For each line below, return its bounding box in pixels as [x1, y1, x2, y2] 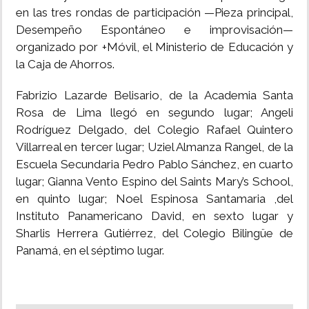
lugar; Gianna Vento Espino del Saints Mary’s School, [16, 175, 293, 189]
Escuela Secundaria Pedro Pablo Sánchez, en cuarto [16, 157, 293, 172]
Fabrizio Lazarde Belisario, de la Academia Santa [16, 88, 293, 103]
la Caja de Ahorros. [16, 57, 114, 72]
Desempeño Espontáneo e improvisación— [16, 23, 293, 37]
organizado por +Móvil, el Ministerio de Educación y [16, 40, 293, 54]
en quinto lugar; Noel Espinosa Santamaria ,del [16, 192, 293, 206]
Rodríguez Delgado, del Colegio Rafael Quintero [16, 123, 293, 137]
